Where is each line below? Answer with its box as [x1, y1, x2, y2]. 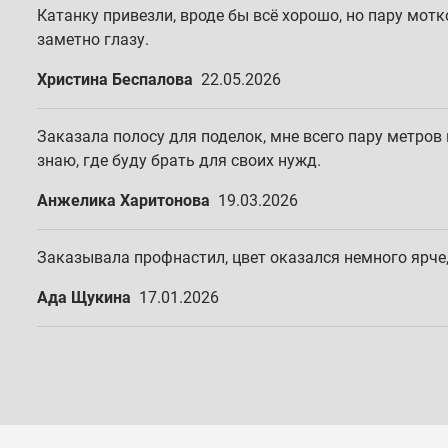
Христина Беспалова [37, 70, 193, 89]
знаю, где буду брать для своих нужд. [37, 151, 321, 170]
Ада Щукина [37, 288, 131, 307]
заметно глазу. [37, 30, 149, 49]
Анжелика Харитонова [37, 191, 210, 210]
